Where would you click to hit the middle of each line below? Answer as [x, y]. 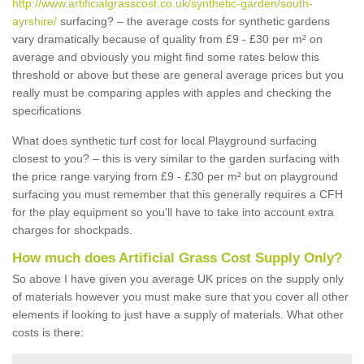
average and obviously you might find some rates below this [166, 57]
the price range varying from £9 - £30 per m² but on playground [175, 176]
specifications [47, 110]
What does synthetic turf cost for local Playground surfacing [165, 141]
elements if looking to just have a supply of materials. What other [178, 314]
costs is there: [48, 332]
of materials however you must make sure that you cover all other [180, 297]
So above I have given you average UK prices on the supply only [178, 279]
